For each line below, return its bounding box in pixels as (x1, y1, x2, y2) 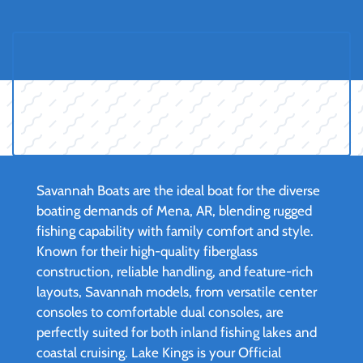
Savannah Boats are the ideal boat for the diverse (36, 182, 320, 199)
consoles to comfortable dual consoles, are (36, 304, 284, 321)
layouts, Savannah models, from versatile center (36, 284, 317, 301)
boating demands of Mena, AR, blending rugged (36, 203, 312, 220)
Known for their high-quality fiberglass (36, 243, 258, 260)
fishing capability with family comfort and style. (36, 223, 314, 240)
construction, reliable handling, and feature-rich (36, 263, 313, 280)
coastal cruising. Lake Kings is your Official (36, 344, 281, 361)
